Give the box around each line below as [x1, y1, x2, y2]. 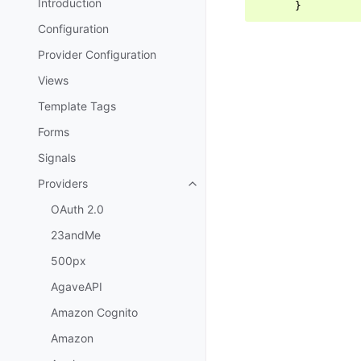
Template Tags [38, 99, 116, 113]
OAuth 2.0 [51, 202, 104, 216]
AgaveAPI [51, 280, 102, 293]
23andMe [51, 228, 101, 242]
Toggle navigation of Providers [191, 181, 353, 196]
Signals [38, 151, 76, 164]
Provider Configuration [38, 48, 156, 61]
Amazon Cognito [51, 305, 138, 319]
